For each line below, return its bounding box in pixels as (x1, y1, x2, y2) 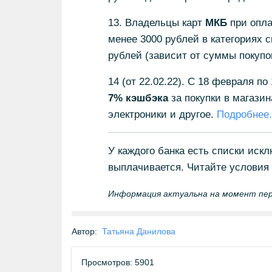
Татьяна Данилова (102, 226, 175, 236)
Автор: (72, 226, 97, 236)
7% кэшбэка (107, 92, 168, 104)
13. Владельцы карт (107, 17, 205, 29)
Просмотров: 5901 (81, 257, 154, 267)
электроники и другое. (107, 109, 217, 120)
